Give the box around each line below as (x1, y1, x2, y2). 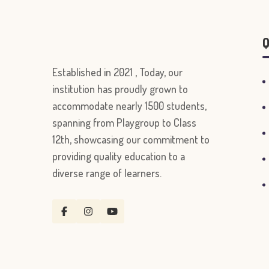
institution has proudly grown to (52, 82, 188, 95)
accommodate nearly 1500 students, (52, 99, 207, 112)
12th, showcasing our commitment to (52, 133, 210, 146)
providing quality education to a (52, 150, 185, 163)
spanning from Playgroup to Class (52, 116, 196, 129)
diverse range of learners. (52, 166, 162, 180)
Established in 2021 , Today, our (52, 65, 183, 79)
